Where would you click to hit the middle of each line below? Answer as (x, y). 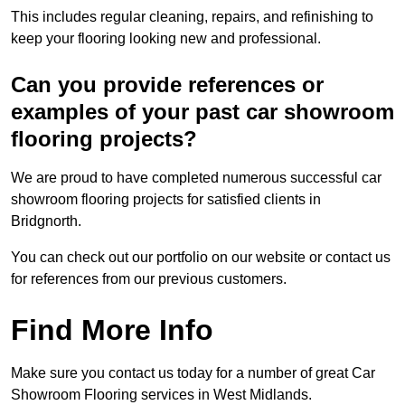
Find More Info (112, 330)
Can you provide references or (167, 85)
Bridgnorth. (48, 221)
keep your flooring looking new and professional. (166, 39)
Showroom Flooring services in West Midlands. (161, 395)
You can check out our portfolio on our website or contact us (201, 258)
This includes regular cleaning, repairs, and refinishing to (192, 17)
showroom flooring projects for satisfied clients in (166, 200)
